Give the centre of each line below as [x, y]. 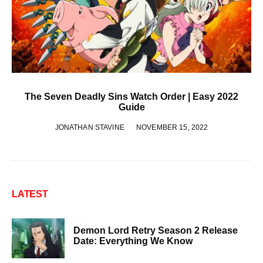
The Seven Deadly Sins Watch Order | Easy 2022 [131, 96]
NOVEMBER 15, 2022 [172, 127]
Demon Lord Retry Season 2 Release [156, 230]
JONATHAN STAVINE [90, 127]
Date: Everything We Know [133, 241]
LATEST [30, 194]
